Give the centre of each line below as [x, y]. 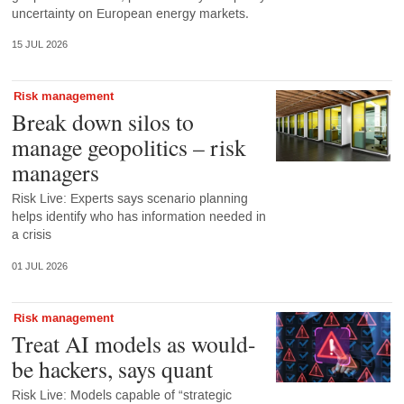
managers [55, 173]
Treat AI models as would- [133, 343]
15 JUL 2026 [39, 45]
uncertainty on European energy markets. [130, 14]
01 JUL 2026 [39, 266]
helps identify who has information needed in [138, 217]
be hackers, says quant [112, 368]
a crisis [31, 235]
